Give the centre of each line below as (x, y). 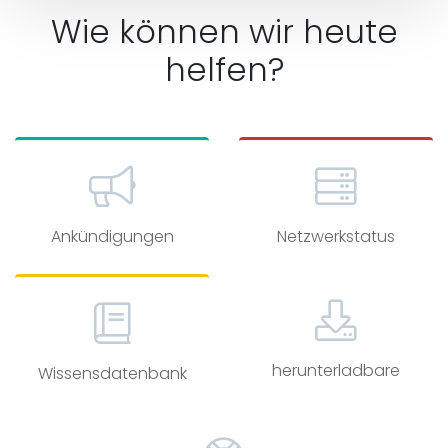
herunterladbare (336, 370)
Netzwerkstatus (336, 236)
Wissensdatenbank (112, 373)
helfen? (224, 69)
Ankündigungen (112, 236)
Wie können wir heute (224, 31)
